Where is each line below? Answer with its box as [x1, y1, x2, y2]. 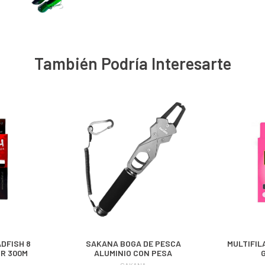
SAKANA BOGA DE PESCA [85, 238, 181, 249]
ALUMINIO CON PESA [94, 248, 172, 258]
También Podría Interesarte [34, 53, 231, 74]
